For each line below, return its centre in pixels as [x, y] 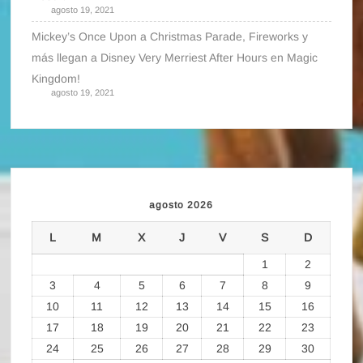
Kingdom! [56, 78]
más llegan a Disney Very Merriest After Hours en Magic [175, 57]
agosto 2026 [181, 205]
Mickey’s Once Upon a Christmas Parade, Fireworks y [170, 36]
